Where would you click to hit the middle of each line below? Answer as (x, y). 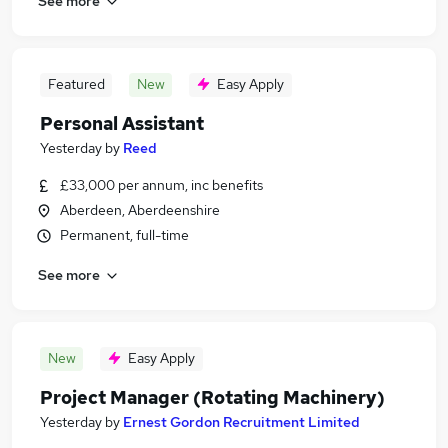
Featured (76, 84)
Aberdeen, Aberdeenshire (140, 210)
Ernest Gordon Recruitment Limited (241, 422)
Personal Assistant (122, 123)
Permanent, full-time (124, 235)
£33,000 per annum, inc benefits (161, 185)
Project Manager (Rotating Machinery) (212, 397)
